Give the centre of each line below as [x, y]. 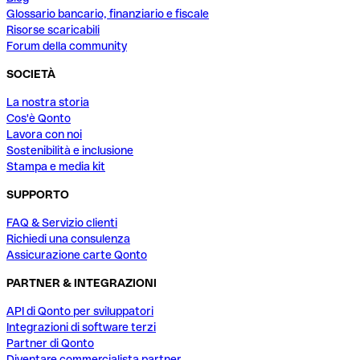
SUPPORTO [38, 195]
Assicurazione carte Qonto [77, 255]
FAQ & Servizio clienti [62, 223]
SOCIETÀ [31, 74]
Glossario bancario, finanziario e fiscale [108, 14]
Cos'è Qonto [39, 119]
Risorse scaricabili [53, 30]
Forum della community [67, 46]
